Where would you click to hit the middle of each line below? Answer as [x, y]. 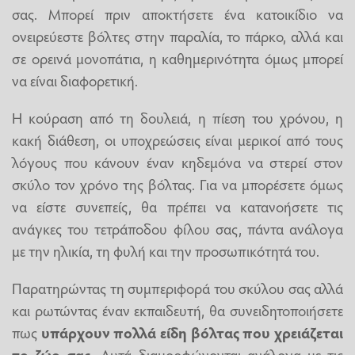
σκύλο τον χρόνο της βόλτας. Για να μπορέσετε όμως [177, 183]
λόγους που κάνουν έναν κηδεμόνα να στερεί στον [177, 161]
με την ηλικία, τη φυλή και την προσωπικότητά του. [166, 250]
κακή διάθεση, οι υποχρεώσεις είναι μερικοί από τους [177, 139]
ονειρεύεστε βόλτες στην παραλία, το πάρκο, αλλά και [177, 35]
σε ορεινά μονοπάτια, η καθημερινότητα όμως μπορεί [177, 57]
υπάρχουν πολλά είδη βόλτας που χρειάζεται [192, 332]
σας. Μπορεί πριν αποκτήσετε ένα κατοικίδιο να [177, 13]
